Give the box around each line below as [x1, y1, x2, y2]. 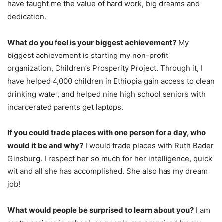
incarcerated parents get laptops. [7, 102, 123, 111]
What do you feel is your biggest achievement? [7, 37, 176, 47]
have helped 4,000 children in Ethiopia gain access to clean [7, 76, 215, 86]
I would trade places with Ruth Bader [83, 140, 214, 150]
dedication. [7, 11, 46, 21]
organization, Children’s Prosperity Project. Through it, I [7, 63, 203, 73]
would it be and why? [7, 140, 83, 150]
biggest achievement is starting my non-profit [7, 50, 168, 60]
